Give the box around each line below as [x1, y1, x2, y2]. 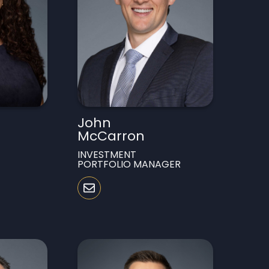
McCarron [77, 126, 145, 145]
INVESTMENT [77, 147, 137, 162]
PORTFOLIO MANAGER [77, 157, 181, 171]
